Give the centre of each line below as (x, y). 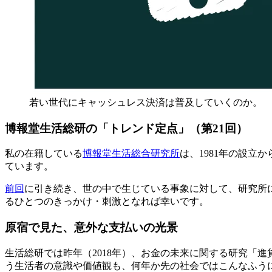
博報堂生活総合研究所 (131, 154)
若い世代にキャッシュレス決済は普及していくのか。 (146, 102)
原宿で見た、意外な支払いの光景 (91, 228)
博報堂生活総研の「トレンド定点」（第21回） (126, 128)
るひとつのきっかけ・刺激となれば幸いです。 (107, 202)
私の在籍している (44, 154)
